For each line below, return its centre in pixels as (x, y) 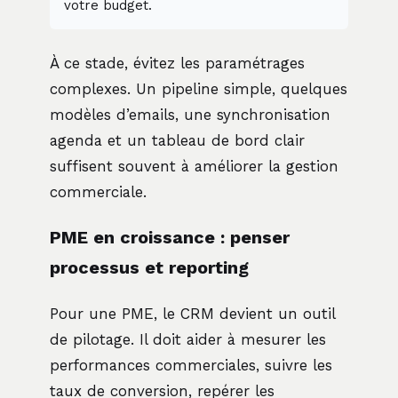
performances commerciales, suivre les (191, 366)
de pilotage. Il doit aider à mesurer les (188, 340)
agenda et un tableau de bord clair (177, 141)
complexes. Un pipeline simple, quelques (199, 89)
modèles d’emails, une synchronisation (190, 115)
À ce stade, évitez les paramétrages (177, 64)
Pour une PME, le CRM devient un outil (192, 314)
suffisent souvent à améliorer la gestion (194, 167)
